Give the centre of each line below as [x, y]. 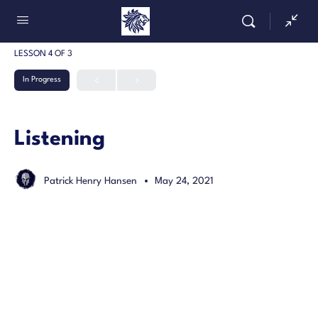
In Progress [42, 80]
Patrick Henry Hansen [92, 181]
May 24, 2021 [184, 181]
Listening [60, 139]
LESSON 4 [34, 54]
